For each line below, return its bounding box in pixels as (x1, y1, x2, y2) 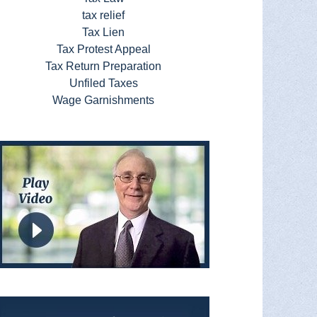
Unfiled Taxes (69, 77, 138, 89)
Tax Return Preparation (45, 60, 161, 72)
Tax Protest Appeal (56, 43, 151, 55)
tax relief (82, 9, 125, 21)
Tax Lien (82, 26, 125, 38)
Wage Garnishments (52, 94, 154, 106)
